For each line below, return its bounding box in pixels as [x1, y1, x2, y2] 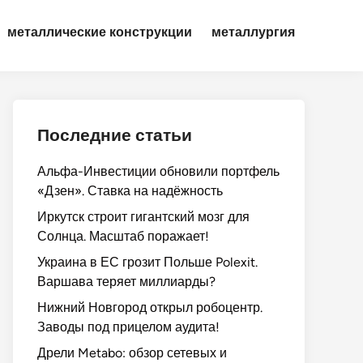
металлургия [211, 24, 295, 40]
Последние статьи [37, 125, 192, 145]
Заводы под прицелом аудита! [37, 319, 220, 335]
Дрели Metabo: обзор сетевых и [37, 345, 227, 361]
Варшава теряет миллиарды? [37, 274, 216, 289]
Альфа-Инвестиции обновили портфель [37, 164, 280, 179]
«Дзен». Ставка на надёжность [37, 183, 223, 199]
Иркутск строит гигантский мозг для [37, 209, 250, 224]
